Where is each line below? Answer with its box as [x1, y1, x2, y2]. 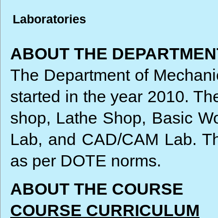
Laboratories [13, 12, 86, 26]
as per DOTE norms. [10, 151, 161, 170]
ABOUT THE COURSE [10, 180, 183, 198]
